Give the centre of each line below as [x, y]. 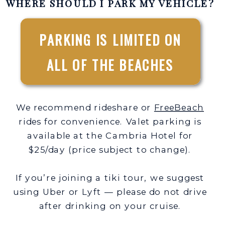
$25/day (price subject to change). [110, 149]
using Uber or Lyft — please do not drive [110, 191]
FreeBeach [179, 107]
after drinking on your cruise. [110, 205]
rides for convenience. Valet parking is [110, 121]
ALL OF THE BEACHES [110, 65]
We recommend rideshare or [85, 107]
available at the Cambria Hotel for [110, 135]
